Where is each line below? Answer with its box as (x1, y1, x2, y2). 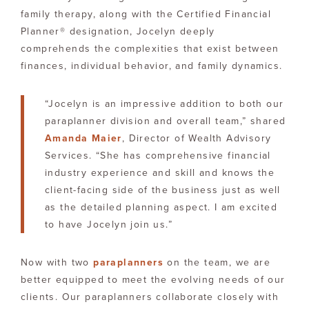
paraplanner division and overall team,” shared (45, 114, 286, 127)
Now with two (21, 256, 94, 268)
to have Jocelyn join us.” (45, 218, 172, 230)
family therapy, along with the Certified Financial (21, 8, 271, 20)
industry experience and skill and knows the (45, 166, 275, 179)
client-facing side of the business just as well (45, 183, 281, 196)
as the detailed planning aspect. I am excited (45, 201, 277, 213)
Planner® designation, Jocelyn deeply (21, 25, 215, 37)
